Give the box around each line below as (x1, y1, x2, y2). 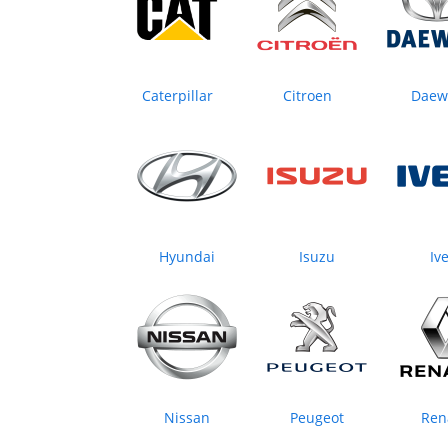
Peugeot (290, 408, 344, 428)
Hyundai (159, 247, 215, 267)
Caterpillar (141, 86, 213, 106)
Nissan (164, 408, 210, 428)
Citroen (282, 86, 332, 106)
